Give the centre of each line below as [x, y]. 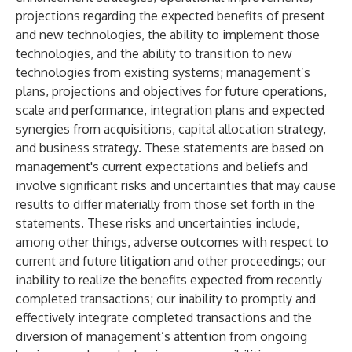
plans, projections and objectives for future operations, [171, 91]
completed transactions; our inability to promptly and [166, 299]
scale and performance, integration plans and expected [170, 110]
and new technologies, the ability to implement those [168, 35]
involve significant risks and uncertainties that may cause [176, 185]
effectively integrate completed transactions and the [164, 317]
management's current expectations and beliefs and [162, 167]
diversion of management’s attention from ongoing [161, 336]
